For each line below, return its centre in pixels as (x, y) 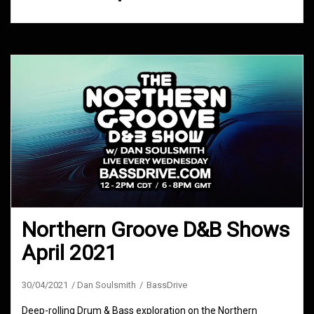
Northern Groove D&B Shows (156, 230)
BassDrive (167, 285)
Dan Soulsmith (107, 285)
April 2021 (69, 253)
